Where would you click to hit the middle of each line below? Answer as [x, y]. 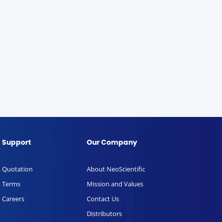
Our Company [112, 143]
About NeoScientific [116, 169]
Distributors [104, 214]
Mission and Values [115, 184]
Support [17, 143]
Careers [13, 199]
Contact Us [103, 199]
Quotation [17, 169]
